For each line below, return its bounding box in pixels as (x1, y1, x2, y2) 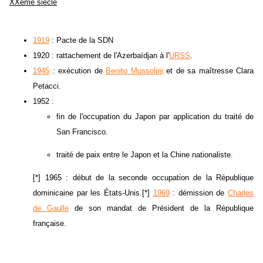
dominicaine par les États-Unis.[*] (33, 188, 153, 198)
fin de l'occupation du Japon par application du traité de (56, 112, 254, 122)
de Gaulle (33, 204, 69, 213)
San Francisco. (56, 127, 108, 137)
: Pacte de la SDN (49, 36, 113, 45)
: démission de (169, 188, 228, 198)
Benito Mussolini (106, 66, 163, 76)
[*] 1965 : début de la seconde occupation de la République (33, 173, 254, 183)
